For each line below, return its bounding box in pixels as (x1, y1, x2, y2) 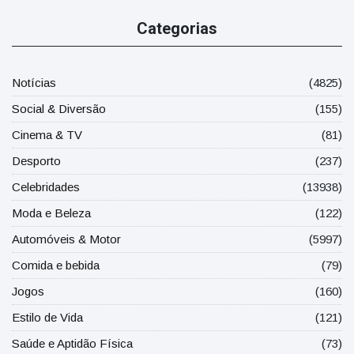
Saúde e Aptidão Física (12, 337, 133, 351)
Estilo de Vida (12, 311, 83, 325)
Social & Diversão (12, 102, 106, 116)
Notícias (12, 76, 56, 90)
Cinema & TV (12, 128, 82, 142)
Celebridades (12, 180, 80, 194)
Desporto (12, 154, 61, 168)
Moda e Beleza (12, 206, 91, 220)
